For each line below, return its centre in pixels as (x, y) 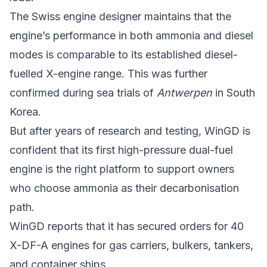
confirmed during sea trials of (83, 92)
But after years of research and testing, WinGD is (130, 131)
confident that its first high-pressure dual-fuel (121, 150)
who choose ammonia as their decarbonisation (124, 188)
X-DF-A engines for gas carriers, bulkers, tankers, (131, 245)
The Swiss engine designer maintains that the (120, 16)
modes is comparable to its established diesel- (124, 54)
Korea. (25, 111)
